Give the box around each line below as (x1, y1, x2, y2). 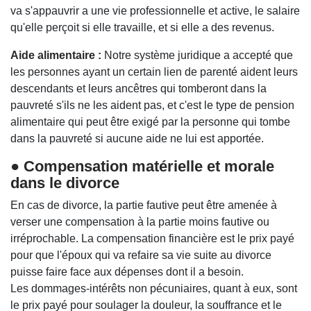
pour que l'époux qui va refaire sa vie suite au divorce (10, 249, 271, 261)
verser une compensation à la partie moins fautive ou (10, 215, 269, 228)
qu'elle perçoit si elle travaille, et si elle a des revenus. (10, 21, 274, 33)
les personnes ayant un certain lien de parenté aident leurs (10, 65, 298, 78)
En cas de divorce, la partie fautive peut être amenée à (10, 199, 277, 211)
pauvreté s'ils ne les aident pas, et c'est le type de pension (10, 99, 294, 111)
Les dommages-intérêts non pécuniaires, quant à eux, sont (10, 282, 297, 294)
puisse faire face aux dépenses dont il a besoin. (10, 265, 244, 278)
